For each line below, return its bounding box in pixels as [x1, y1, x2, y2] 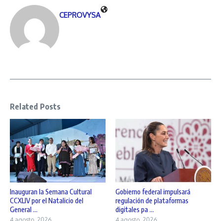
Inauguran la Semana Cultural [10, 187, 92, 196]
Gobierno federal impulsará [115, 187, 190, 196]
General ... [10, 205, 37, 214]
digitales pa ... [115, 205, 154, 214]
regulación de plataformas [115, 196, 188, 205]
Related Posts [10, 101, 61, 111]
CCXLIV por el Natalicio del [10, 196, 83, 205]
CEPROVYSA [59, 10, 101, 20]
